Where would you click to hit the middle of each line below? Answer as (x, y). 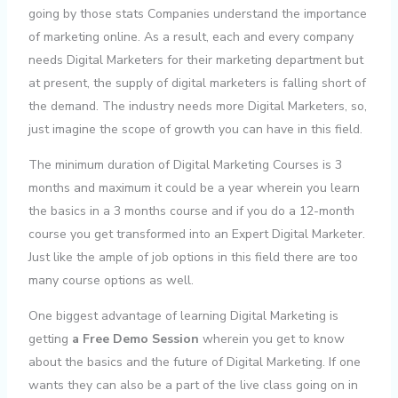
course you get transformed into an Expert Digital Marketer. (196, 234)
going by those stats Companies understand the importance (197, 13)
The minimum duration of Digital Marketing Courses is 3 (185, 164)
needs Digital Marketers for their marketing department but (195, 60)
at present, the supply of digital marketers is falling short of (197, 83)
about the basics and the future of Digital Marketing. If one (194, 362)
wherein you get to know (271, 338)
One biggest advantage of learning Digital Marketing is (183, 315)
